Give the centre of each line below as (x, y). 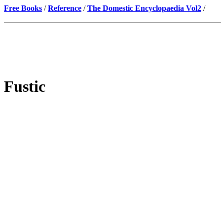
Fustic (25, 87)
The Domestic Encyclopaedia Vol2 (144, 8)
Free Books (23, 8)
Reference (65, 8)
